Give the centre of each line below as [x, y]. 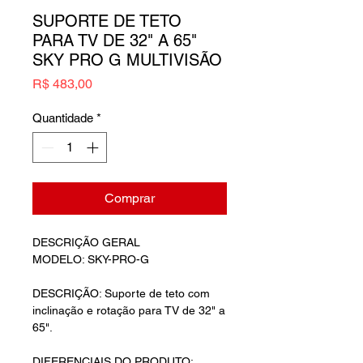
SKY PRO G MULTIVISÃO [127, 60]
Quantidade [63, 117]
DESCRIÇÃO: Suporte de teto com [121, 294]
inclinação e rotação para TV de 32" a [129, 311]
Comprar [130, 199]
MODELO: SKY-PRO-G [91, 260]
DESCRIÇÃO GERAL [86, 243]
